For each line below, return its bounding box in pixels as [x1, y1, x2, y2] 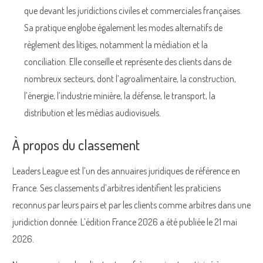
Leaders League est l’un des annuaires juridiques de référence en [12, 164, 240, 177]
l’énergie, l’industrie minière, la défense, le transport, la [24, 89, 215, 102]
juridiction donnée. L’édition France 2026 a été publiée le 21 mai [12, 215, 237, 228]
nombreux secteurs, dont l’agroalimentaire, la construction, [24, 72, 236, 85]
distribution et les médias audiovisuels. [24, 106, 161, 119]
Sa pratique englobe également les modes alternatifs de [24, 21, 222, 33]
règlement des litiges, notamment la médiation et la [24, 38, 208, 50]
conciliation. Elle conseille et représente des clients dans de [24, 55, 231, 68]
